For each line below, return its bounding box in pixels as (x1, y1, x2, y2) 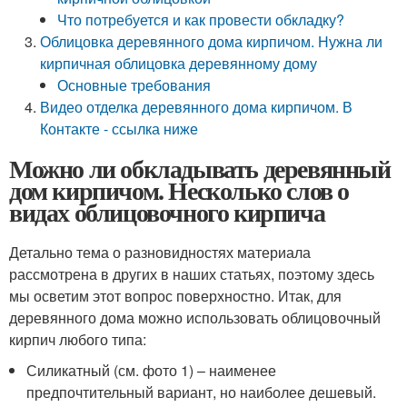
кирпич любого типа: (9, 329, 146, 350)
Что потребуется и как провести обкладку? (57, 9, 345, 30)
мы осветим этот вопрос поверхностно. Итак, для (9, 285, 342, 306)
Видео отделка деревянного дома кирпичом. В (40, 96, 353, 117)
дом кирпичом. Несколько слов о (9, 172, 349, 209)
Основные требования (57, 74, 212, 95)
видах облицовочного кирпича (9, 194, 325, 231)
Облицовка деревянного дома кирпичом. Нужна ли (40, 31, 383, 52)
